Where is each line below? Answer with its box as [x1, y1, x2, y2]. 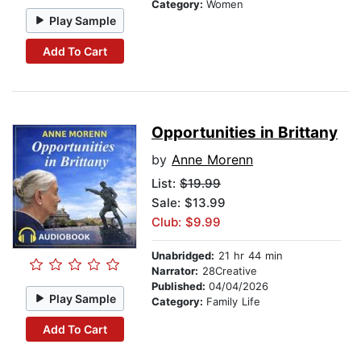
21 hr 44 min [214, 249, 283, 263]
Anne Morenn [172, 151, 253, 168]
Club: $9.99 [151, 214, 221, 230]
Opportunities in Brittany [151, 123, 338, 143]
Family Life [206, 295, 260, 309]
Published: [151, 280, 209, 293]
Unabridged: [151, 249, 214, 263]
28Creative [198, 264, 257, 278]
